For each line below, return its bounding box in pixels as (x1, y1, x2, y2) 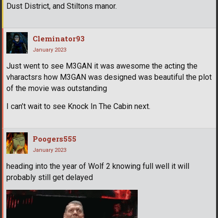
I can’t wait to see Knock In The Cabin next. (6, 101, 150, 111)
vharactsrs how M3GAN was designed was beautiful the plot (6, 72, 212, 82)
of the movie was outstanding (6, 83, 107, 93)
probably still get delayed (6, 172, 93, 182)
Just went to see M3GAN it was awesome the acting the (6, 61, 198, 71)
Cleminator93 (33, 33, 85, 43)
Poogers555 (33, 133, 76, 144)
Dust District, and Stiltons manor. (6, 1, 117, 11)
